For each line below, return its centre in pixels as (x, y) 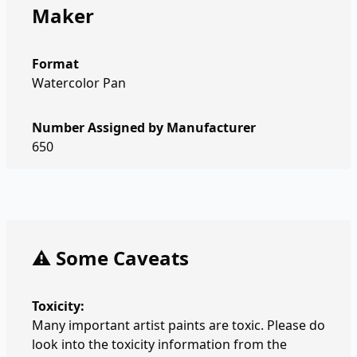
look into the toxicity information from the (159, 344)
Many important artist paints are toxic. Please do (178, 325)
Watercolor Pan (79, 83)
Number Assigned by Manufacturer (144, 127)
